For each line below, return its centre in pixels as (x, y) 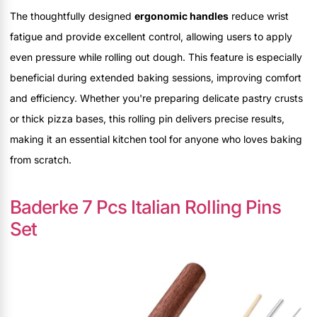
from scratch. (41, 159)
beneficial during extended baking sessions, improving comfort (156, 77)
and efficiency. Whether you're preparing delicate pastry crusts (156, 98)
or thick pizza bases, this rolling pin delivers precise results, (147, 118)
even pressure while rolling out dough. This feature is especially (156, 57)
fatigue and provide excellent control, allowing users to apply (151, 36)
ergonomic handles (181, 16)
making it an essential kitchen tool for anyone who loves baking (156, 139)
